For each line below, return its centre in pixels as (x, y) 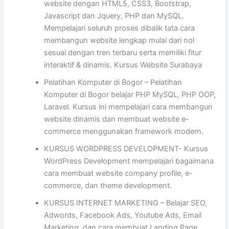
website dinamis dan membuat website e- (117, 119)
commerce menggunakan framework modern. (124, 131)
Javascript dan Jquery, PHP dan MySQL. (114, 16)
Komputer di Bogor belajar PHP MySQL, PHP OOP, (130, 94)
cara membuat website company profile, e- (119, 173)
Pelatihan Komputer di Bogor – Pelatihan (113, 82)
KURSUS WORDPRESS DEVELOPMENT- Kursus (126, 148)
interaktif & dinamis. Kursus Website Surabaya (123, 65)
